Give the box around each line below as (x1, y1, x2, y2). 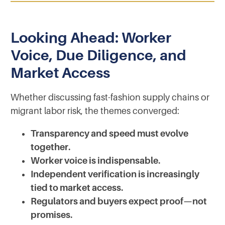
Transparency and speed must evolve (31, 128, 188, 139)
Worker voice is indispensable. (31, 155, 160, 166)
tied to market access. (31, 182, 123, 193)
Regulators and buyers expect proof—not (31, 196, 207, 206)
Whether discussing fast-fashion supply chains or (11, 92, 209, 102)
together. (31, 142, 70, 152)
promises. (31, 209, 72, 220)
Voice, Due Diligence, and (11, 47, 186, 63)
